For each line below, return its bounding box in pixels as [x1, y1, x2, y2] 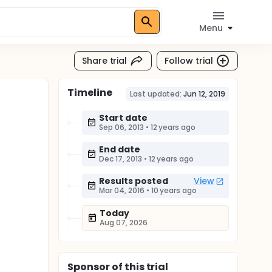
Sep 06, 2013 [99, 122, 144, 132]
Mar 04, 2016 [99, 185, 144, 195]
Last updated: [129, 89, 182, 99]
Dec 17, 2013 [99, 154, 142, 164]
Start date [99, 112, 148, 124]
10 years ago [151, 185, 197, 195]
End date [99, 143, 140, 155]
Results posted [99, 175, 168, 187]
